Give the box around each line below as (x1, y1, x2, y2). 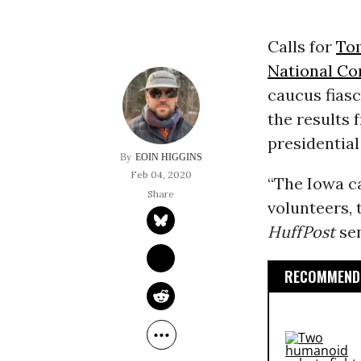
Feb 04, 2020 (130, 168, 192, 181)
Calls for (267, 36, 336, 57)
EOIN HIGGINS (135, 151, 202, 164)
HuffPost (267, 222, 335, 243)
